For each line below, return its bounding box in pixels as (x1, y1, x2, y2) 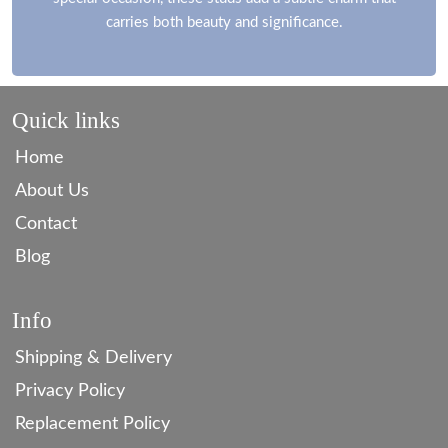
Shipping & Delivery (15, 348, 172, 367)
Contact (15, 214, 77, 233)
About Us (15, 181, 89, 200)
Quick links (12, 106, 120, 133)
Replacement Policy (15, 414, 170, 433)
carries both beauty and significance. (105, 14, 343, 30)
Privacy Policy (15, 381, 125, 400)
